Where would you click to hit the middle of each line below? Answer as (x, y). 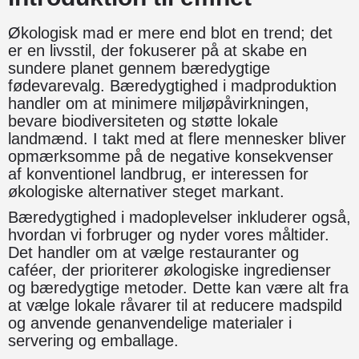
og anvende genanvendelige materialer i (150, 323)
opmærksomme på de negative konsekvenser (171, 156)
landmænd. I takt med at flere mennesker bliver (177, 138)
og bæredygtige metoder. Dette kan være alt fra (178, 287)
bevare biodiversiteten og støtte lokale (143, 121)
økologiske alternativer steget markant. (146, 191)
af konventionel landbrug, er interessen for (158, 173)
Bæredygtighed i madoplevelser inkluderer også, (179, 217)
